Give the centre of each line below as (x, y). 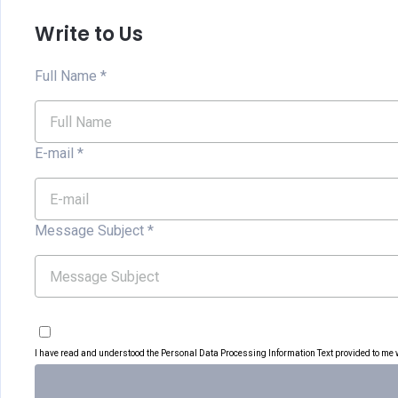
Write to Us (89, 34)
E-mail (54, 153)
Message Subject (89, 231)
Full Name (66, 76)
